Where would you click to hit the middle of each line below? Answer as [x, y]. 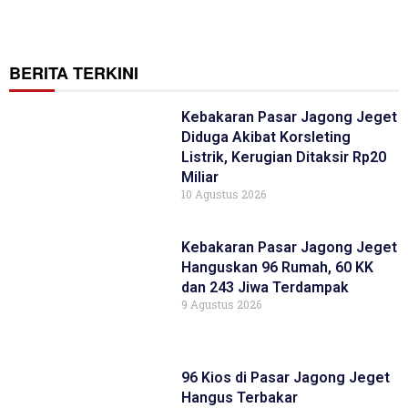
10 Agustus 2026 [224, 194]
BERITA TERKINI [74, 73]
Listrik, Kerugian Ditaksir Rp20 [284, 158]
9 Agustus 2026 [222, 304]
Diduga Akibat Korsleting [266, 138]
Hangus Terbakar [242, 397]
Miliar [200, 178]
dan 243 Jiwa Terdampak [265, 287]
